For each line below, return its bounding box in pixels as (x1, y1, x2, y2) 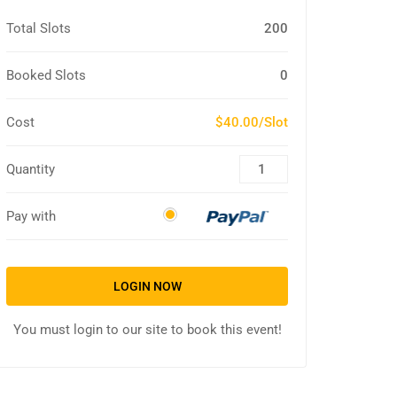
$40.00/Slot (215, 114, 288, 131)
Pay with (6, 208, 56, 225)
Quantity (6, 161, 55, 178)
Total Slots (6, 20, 71, 37)
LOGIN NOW (113, 279, 182, 294)
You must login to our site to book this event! (12, 322, 282, 339)
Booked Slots (6, 67, 86, 84)
